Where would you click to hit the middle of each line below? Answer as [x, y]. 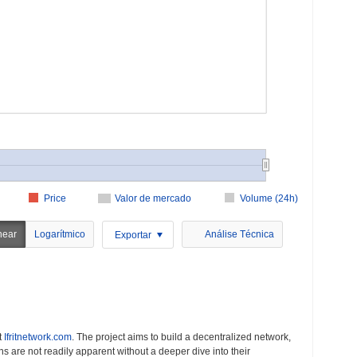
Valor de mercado [153, 198]
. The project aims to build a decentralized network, [181, 337]
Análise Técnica [239, 234]
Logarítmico [60, 234]
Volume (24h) [269, 198]
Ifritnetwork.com [38, 337]
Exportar [133, 235]
